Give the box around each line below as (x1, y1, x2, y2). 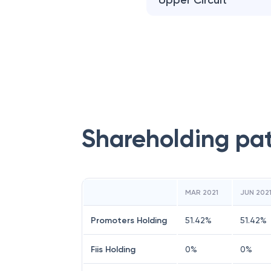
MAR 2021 (185, 188, 218, 197)
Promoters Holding (91, 215, 167, 226)
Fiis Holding (91, 244, 135, 255)
